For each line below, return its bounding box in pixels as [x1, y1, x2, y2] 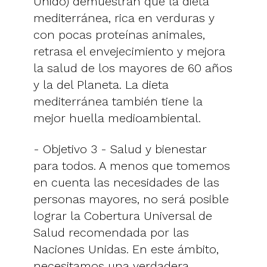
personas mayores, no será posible [33, 191, 229, 206]
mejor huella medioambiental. [33, 110, 201, 125]
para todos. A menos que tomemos [33, 158, 230, 173]
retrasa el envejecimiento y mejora [33, 44, 225, 58]
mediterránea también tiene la [33, 94, 203, 108]
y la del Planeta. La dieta [33, 77, 169, 92]
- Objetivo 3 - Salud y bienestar [33, 141, 207, 156]
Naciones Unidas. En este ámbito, [33, 241, 219, 256]
